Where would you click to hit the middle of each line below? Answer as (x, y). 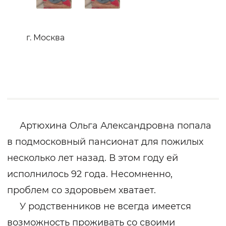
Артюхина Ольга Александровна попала (109, 126)
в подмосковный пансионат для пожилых (105, 142)
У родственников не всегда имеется (99, 206)
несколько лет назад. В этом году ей (93, 158)
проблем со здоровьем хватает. (81, 190)
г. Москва (45, 38)
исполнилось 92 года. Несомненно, (90, 174)
